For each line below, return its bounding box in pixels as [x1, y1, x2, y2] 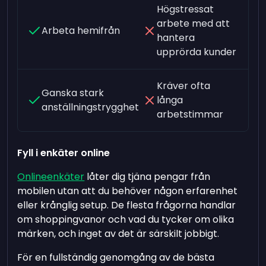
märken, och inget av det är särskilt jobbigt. [17, 226, 220, 240]
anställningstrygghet [42, 100, 140, 114]
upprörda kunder [156, 45, 236, 59]
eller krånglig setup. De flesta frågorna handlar [17, 198, 236, 212]
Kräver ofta [156, 78, 210, 93]
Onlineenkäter [17, 169, 85, 183]
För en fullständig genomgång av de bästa [17, 250, 215, 264]
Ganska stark [42, 85, 104, 100]
